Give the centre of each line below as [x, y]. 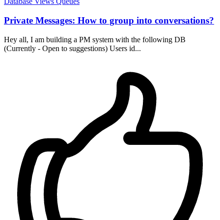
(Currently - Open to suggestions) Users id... [72, 48]
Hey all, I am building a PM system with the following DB [95, 39]
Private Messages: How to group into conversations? [109, 21]
